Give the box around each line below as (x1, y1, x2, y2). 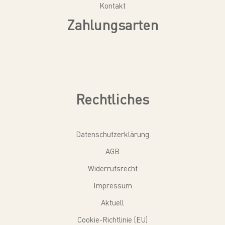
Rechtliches (76, 90, 149, 108)
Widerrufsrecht (87, 163, 138, 173)
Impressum (93, 180, 132, 190)
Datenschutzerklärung (76, 129, 149, 139)
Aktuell (101, 197, 124, 207)
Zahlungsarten (67, 16, 158, 34)
